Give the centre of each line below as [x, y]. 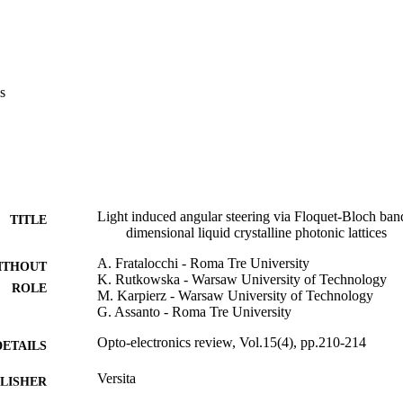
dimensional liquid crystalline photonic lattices [256, 232]
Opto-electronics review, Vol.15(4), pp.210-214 [232, 342]
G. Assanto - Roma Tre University [194, 311]
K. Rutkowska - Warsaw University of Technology [242, 279]
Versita [116, 378]
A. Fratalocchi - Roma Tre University [203, 263]
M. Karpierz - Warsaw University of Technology [235, 295]
